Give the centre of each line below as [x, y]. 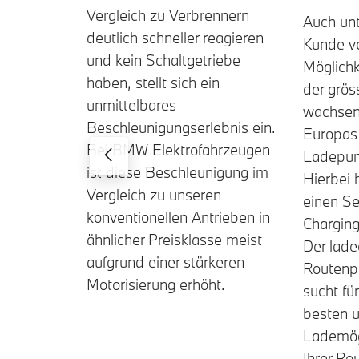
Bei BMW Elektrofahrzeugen [178, 149]
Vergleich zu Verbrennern [168, 15]
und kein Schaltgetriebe [163, 60]
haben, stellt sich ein [153, 82]
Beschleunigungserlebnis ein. [181, 127]
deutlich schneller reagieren [175, 37]
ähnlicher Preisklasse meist [174, 239]
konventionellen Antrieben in [178, 217]
